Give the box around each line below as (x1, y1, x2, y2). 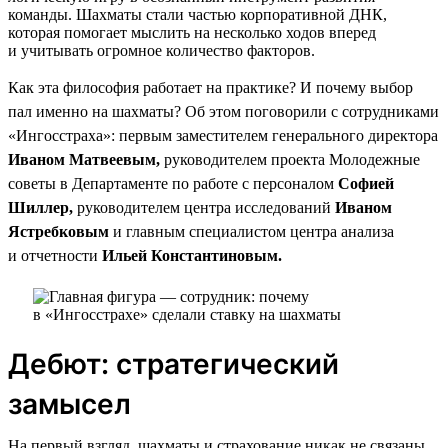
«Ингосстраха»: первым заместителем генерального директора (8, 126, 438, 144)
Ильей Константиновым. (102, 246, 282, 264)
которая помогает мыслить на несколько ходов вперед (8, 23, 376, 41)
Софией (334, 174, 394, 192)
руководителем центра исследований (73, 198, 335, 216)
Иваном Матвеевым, (8, 150, 160, 168)
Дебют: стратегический (8, 346, 339, 381)
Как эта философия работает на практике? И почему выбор (8, 78, 413, 96)
